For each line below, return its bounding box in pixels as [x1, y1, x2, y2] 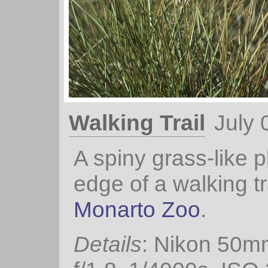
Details [74, 232, 142, 257]
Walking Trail [69, 110, 205, 136]
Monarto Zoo [74, 196, 200, 222]
